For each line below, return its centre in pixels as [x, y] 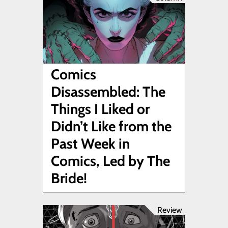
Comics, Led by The [110, 161]
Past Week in [90, 144]
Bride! [69, 178]
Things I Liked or [100, 109]
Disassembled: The [108, 92]
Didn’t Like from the [111, 126]
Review [170, 210]
